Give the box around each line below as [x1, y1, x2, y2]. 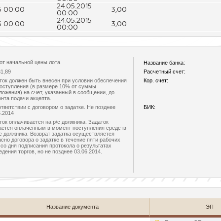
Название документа [46, 204, 99, 210]
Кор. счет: [144, 77, 168, 83]
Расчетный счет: [144, 69, 185, 74]
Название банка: [144, 60, 185, 66]
